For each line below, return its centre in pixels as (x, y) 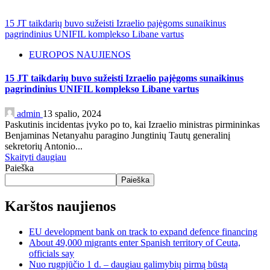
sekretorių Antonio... (44, 146)
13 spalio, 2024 (72, 114)
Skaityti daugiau (36, 157)
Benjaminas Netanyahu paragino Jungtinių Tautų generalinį (118, 136)
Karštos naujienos (60, 206)
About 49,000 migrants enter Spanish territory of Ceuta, (135, 243)
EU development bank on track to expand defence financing (143, 232)
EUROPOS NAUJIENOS (80, 54)
